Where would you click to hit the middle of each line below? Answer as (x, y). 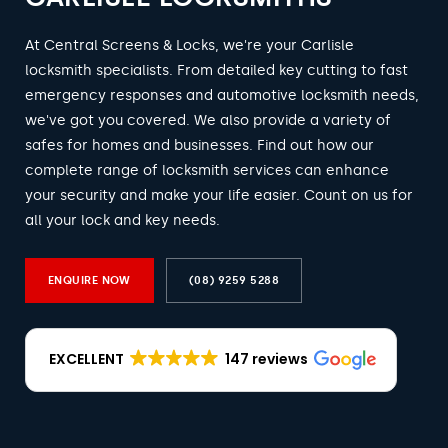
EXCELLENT (86, 359)
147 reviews (266, 359)
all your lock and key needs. (122, 220)
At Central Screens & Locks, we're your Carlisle (189, 45)
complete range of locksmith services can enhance (207, 170)
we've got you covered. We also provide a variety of (208, 120)
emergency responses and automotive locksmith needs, (222, 95)
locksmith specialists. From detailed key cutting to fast (216, 70)
